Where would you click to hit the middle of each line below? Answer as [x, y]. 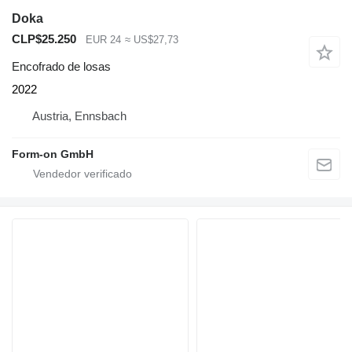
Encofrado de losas [61, 66]
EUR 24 [103, 40]
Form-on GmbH [53, 154]
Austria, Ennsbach [79, 115]
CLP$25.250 [44, 39]
